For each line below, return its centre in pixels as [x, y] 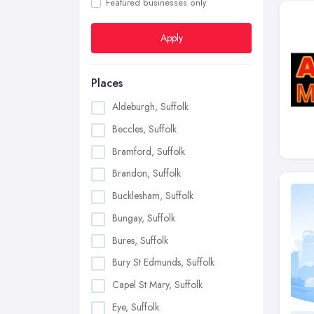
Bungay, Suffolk [144, 218]
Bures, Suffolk [140, 240]
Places [107, 83]
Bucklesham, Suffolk [153, 196]
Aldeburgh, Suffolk [150, 107]
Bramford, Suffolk [149, 151]
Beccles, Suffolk [144, 129]
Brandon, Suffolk [146, 173]
